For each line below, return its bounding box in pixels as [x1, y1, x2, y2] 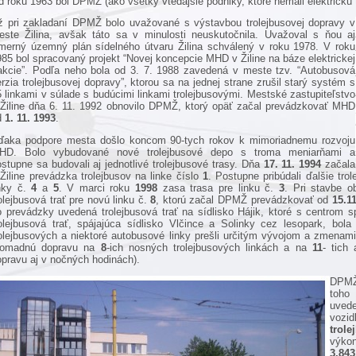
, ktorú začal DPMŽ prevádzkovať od [156, 194, 332, 207]
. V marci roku [58, 182, 136, 195]
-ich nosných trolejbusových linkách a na [106, 242, 312, 254]
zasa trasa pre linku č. [157, 182, 279, 195]
